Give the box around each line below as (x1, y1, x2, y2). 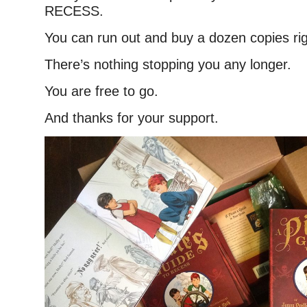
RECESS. (45, 3, 103, 19)
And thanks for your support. (45, 110, 219, 126)
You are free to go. (45, 84, 158, 99)
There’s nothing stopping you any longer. (45, 57, 291, 73)
